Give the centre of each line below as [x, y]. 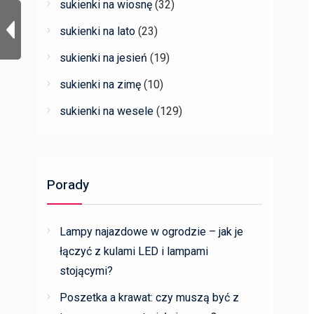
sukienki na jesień [103, 58]
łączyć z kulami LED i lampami [134, 251]
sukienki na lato [97, 31]
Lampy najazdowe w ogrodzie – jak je [151, 232]
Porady [68, 185]
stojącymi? [86, 271]
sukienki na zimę [100, 84]
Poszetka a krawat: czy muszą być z [149, 298]
